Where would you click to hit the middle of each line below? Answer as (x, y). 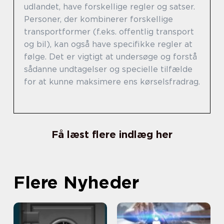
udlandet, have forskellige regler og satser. (109, 7)
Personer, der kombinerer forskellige (98, 19)
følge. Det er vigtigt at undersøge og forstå (110, 57)
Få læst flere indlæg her (112, 134)
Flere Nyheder (76, 182)
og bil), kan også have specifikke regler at (108, 44)
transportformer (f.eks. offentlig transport (109, 32)
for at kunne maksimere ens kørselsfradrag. (112, 82)
